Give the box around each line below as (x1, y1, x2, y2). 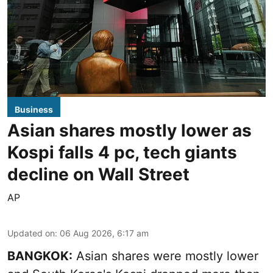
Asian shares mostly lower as (7, 119, 252, 141)
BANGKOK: (7, 248, 73, 263)
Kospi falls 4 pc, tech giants (7, 141, 237, 163)
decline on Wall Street (7, 163, 190, 185)
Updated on (7, 227, 55, 238)
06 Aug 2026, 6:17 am (60, 227, 149, 238)
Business (15, 104, 53, 115)
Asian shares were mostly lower (73, 248, 258, 263)
